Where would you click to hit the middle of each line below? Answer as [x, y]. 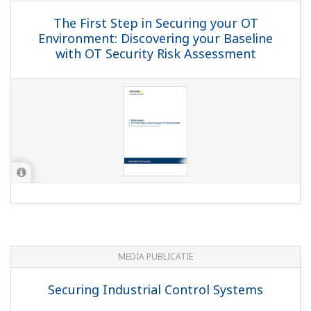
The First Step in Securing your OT [155, 23]
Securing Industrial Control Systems [155, 289]
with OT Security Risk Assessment [155, 53]
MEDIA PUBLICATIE [155, 257]
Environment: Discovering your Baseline [155, 38]
